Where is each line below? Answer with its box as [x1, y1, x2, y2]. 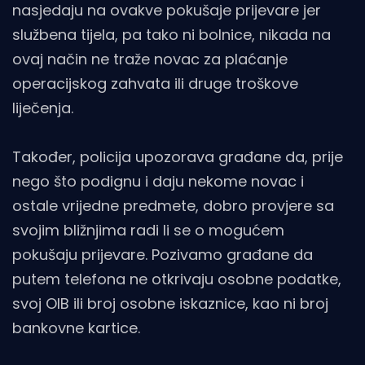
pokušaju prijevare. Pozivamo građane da [12, 244, 313, 265]
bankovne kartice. [12, 318, 140, 338]
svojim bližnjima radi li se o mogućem [12, 220, 284, 240]
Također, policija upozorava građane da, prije [12, 147, 343, 167]
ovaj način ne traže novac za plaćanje [12, 49, 288, 69]
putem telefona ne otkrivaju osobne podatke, [12, 269, 341, 289]
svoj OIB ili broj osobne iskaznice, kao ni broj [12, 293, 328, 314]
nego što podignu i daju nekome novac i [12, 171, 304, 191]
